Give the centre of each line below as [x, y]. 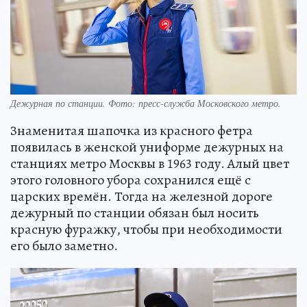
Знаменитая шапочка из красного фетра [132, 130]
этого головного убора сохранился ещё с [131, 180]
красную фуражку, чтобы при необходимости [146, 229]
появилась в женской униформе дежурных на [147, 147]
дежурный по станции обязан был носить [135, 212]
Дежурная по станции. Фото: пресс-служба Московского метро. [146, 103]
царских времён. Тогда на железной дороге [142, 196]
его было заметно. [64, 245]
